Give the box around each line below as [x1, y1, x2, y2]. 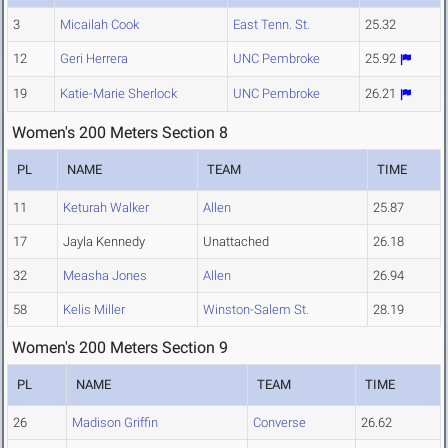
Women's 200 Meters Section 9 [12, 338, 228, 358]
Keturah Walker [63, 200, 149, 216]
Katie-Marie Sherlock [60, 86, 177, 102]
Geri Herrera [60, 51, 128, 67]
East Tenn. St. [233, 17, 310, 33]
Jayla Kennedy [63, 234, 145, 250]
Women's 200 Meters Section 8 [12, 123, 228, 143]
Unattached [203, 234, 269, 250]
